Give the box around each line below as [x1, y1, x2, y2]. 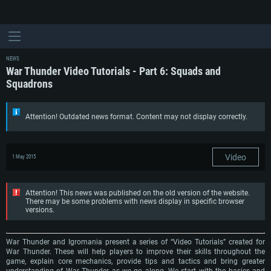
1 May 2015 [12, 154, 36, 160]
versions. [25, 206, 54, 214]
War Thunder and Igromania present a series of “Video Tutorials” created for [6, 238, 265, 246]
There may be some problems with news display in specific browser [25, 197, 244, 206]
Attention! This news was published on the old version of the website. [25, 189, 250, 197]
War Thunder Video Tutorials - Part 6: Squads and [6, 65, 221, 77]
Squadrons [6, 77, 53, 90]
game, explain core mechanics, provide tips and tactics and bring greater [6, 257, 265, 266]
